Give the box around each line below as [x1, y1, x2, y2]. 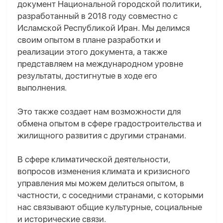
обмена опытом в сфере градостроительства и [17, 118, 202, 129]
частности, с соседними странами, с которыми [17, 190, 204, 201]
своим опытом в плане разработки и [17, 35, 161, 45]
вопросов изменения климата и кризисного [17, 166, 190, 177]
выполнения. [17, 83, 67, 93]
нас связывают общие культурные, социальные [17, 202, 202, 213]
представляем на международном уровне [17, 59, 183, 69]
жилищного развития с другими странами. [17, 130, 186, 141]
